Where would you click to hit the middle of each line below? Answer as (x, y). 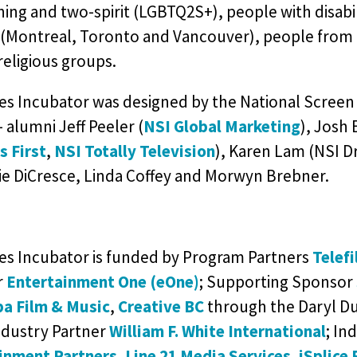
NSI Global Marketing (222, 126)
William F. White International (217, 331)
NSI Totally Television (134, 151)
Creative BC (161, 306)
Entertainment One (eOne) (102, 282)
